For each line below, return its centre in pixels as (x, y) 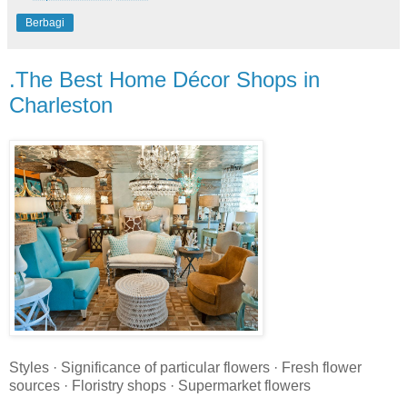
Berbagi (45, 23)
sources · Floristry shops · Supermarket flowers (160, 385)
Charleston (61, 105)
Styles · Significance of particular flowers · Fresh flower (185, 367)
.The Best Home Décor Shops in (164, 80)
